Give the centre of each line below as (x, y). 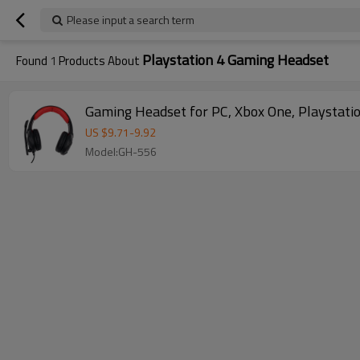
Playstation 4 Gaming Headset (235, 60)
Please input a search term (131, 20)
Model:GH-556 (121, 151)
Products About (99, 61)
